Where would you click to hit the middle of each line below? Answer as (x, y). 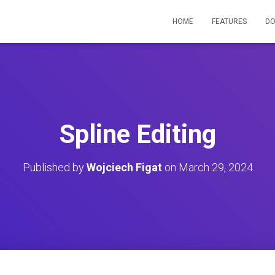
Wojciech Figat (124, 167)
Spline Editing (137, 134)
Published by (54, 167)
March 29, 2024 (215, 167)
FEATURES (229, 21)
